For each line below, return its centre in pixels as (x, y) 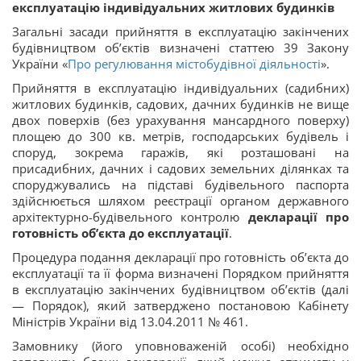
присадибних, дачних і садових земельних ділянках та (180, 168)
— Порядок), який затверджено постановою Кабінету (180, 305)
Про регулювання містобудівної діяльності (194, 63)
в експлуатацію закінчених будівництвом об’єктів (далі (180, 289)
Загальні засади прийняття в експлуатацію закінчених (180, 31)
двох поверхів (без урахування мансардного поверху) (180, 120)
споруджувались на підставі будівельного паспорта (180, 184)
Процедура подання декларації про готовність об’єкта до (180, 257)
